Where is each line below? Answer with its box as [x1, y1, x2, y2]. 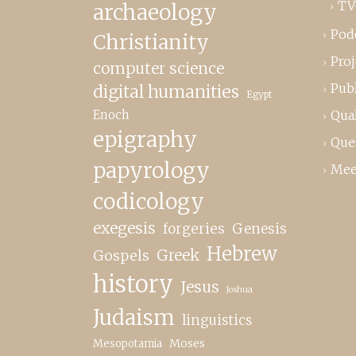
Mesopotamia [93, 337, 162, 350]
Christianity [93, 29, 209, 55]
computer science [93, 59, 224, 78]
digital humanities [93, 81, 239, 103]
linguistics [182, 311, 252, 329]
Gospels [93, 247, 149, 265]
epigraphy [93, 126, 197, 153]
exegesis [93, 219, 156, 238]
